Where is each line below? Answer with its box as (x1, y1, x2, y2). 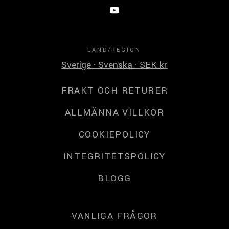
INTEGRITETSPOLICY (63, 150, 166, 163)
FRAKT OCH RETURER (61, 84, 168, 97)
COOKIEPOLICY (79, 128, 150, 141)
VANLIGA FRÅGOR (72, 209, 157, 222)
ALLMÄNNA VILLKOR (64, 106, 165, 119)
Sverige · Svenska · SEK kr (61, 58, 168, 72)
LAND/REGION (87, 45, 142, 54)
